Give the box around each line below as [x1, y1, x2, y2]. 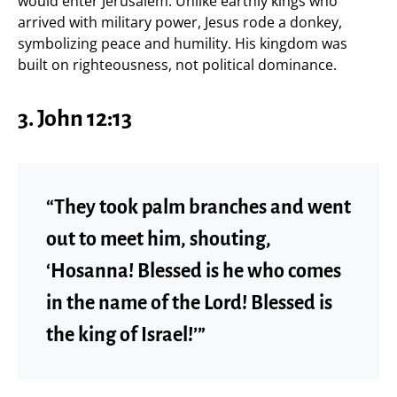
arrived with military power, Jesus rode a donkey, [18, 12, 342, 32]
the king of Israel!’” [46, 323, 206, 346]
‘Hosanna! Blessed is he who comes [46, 260, 341, 282]
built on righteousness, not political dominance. [18, 54, 337, 74]
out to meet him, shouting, [46, 228, 271, 250]
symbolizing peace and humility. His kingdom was [18, 33, 347, 53]
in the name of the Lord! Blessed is [46, 292, 332, 314]
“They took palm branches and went [46, 196, 351, 218]
